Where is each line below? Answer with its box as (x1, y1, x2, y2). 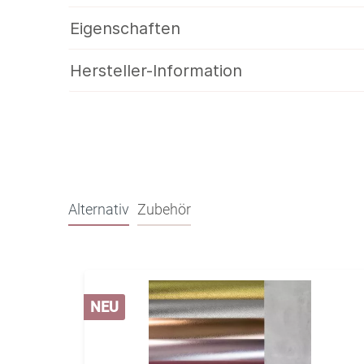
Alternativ (68, 200, 129, 218)
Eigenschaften (70, 19, 180, 38)
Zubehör (137, 200, 191, 218)
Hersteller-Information (70, 61, 242, 80)
